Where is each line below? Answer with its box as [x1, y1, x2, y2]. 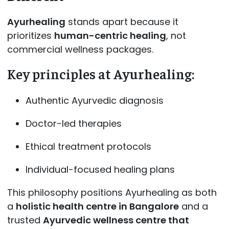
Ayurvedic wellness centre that [42, 213, 189, 226]
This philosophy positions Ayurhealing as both [7, 186, 217, 199]
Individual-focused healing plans [25, 163, 175, 176]
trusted [7, 213, 43, 226]
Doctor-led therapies [25, 117, 122, 130]
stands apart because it [65, 15, 178, 29]
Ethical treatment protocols [25, 140, 151, 153]
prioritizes [7, 29, 54, 42]
